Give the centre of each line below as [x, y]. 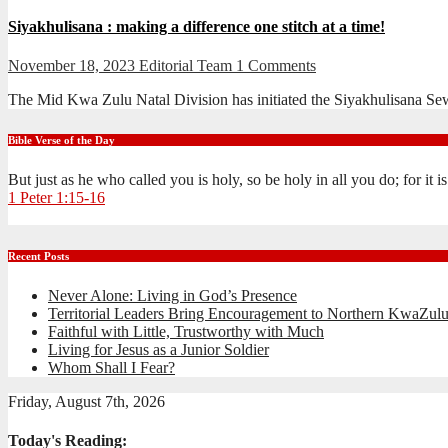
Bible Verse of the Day [61, 139]
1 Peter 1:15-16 [56, 197]
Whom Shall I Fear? [111, 367]
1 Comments [276, 65]
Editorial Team [187, 65]
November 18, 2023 [73, 65]
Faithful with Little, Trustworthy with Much [186, 331]
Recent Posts [38, 255]
